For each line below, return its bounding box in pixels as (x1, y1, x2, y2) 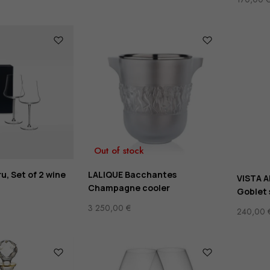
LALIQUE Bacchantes (88, 169, 177, 181)
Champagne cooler (88, 182, 171, 194)
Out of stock (94, 144, 145, 158)
